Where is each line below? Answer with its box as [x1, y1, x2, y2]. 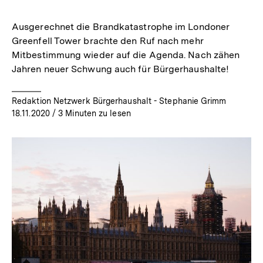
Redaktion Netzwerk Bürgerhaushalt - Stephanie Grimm [12, 96, 227, 106]
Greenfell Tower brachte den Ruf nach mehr [12, 35, 204, 47]
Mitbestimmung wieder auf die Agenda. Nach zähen [12, 49, 240, 61]
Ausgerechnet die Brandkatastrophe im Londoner [12, 21, 230, 33]
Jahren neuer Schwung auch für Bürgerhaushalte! [12, 63, 230, 75]
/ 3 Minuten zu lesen [49, 109, 131, 119]
